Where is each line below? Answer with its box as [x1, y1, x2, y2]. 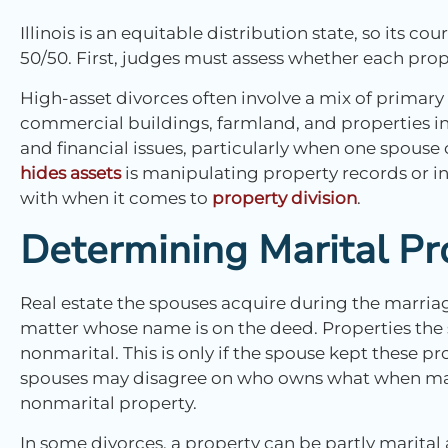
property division [212, 188, 357, 209]
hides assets [20, 163, 121, 184]
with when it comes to [20, 188, 212, 209]
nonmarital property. [20, 392, 197, 413]
